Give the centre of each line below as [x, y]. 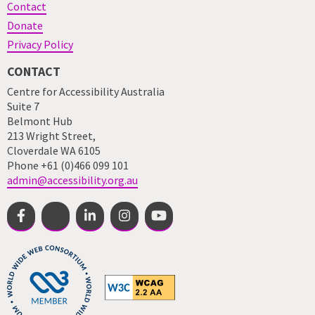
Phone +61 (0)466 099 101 [68, 165]
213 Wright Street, [51, 136]
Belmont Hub [40, 121]
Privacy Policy [40, 44]
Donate [25, 25]
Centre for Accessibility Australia [86, 91]
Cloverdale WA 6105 [54, 150]
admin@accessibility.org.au [72, 180]
